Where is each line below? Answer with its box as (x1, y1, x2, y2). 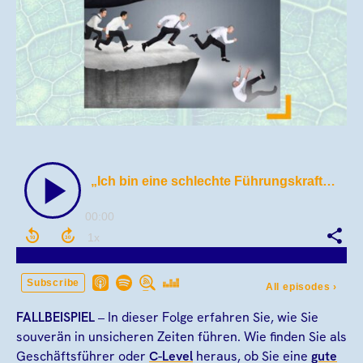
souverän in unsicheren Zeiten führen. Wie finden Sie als (16, 327, 347, 345)
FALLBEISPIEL (16, 308, 95, 326)
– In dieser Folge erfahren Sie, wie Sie (95, 308, 318, 326)
